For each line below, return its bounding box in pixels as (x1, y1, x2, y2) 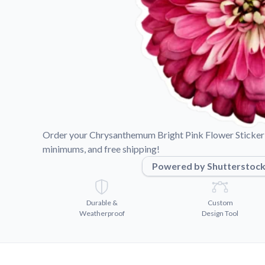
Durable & (86, 198, 118, 207)
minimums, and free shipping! (43, 143, 160, 154)
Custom (207, 198, 233, 207)
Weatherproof (79, 209, 125, 218)
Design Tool (202, 209, 238, 218)
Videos (173, 6, 203, 17)
